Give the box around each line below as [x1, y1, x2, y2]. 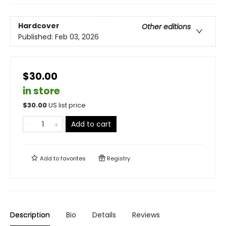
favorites [61, 154, 86, 163]
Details [92, 210, 116, 220]
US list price [48, 101, 86, 110]
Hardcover [18, 20, 60, 31]
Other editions [142, 21, 191, 32]
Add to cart [71, 119, 111, 130]
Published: [18, 31, 55, 42]
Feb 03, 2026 [55, 31, 99, 42]
